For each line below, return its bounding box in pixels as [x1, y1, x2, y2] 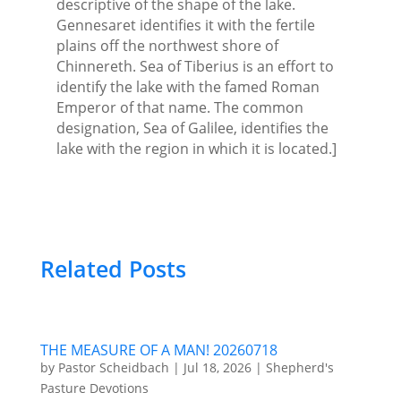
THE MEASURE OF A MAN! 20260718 [39, 339, 277, 360]
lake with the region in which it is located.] [55, 138, 337, 158]
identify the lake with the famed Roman [55, 76, 320, 97]
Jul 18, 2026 [183, 358, 252, 376]
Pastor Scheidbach [57, 358, 169, 376]
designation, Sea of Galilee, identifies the [55, 117, 328, 138]
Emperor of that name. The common [55, 97, 303, 117]
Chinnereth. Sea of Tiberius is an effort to [55, 55, 334, 76]
